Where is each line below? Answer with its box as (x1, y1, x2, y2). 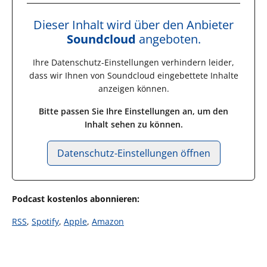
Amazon (92, 215, 124, 227)
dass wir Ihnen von (29, 69, 107, 81)
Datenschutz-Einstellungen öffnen (57, 146, 210, 160)
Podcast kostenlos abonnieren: (12, 193, 139, 204)
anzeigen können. (98, 82, 169, 94)
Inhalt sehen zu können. (84, 118, 183, 130)
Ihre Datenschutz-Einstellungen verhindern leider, (33, 56, 234, 68)
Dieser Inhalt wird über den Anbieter (33, 16, 234, 33)
